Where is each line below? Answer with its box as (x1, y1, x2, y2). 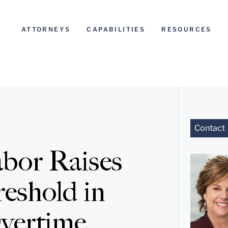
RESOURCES (161, 25, 212, 33)
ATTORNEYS (21, 25, 71, 33)
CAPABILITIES (87, 25, 146, 33)
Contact (194, 123, 225, 133)
